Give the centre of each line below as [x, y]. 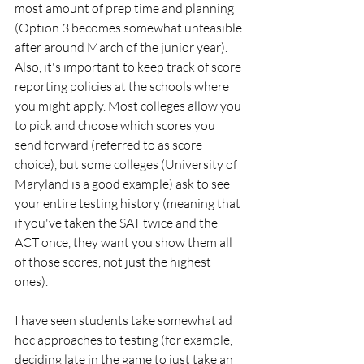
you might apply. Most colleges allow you [129, 105]
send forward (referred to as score [110, 144]
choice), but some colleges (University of [127, 164]
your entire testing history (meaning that [129, 203]
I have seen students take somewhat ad [125, 320]
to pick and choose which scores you [116, 125]
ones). [31, 281]
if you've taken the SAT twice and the [117, 222]
